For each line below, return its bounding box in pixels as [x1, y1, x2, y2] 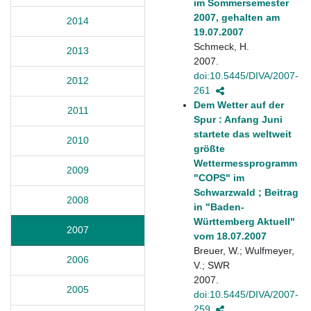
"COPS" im [194, 171, 244, 183]
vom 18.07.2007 [194, 230, 267, 242]
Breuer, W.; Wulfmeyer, [194, 244, 294, 256]
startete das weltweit [194, 128, 292, 140]
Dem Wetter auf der [194, 99, 284, 110]
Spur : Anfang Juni [194, 113, 283, 125]
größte [194, 142, 225, 154]
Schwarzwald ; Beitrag [194, 186, 299, 198]
